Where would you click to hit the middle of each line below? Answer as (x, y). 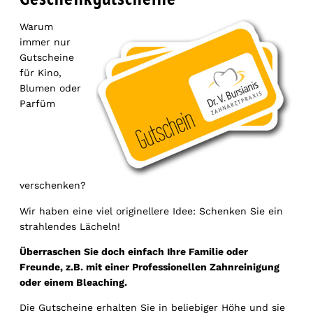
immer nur (45, 42)
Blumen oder (50, 88)
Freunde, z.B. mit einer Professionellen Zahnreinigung (149, 267)
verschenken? (52, 185)
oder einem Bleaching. (73, 282)
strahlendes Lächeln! (70, 226)
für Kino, (40, 73)
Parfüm (37, 104)
